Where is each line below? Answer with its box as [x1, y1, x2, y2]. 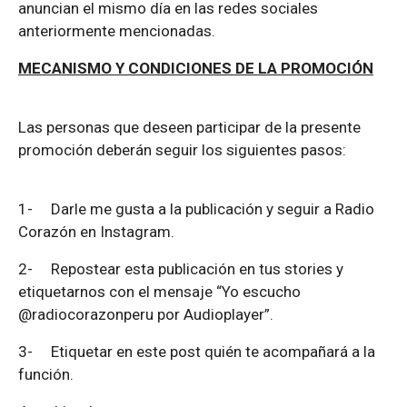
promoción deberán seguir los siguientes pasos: [18, 141, 346, 160]
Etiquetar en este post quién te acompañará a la [51, 342, 375, 362]
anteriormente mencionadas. [18, 22, 215, 41]
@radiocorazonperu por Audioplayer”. [18, 305, 273, 324]
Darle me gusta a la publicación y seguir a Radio [51, 200, 374, 219]
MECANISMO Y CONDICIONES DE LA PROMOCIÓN [18, 59, 373, 78]
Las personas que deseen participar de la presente [18, 118, 361, 137]
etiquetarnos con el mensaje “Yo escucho [18, 283, 301, 302]
